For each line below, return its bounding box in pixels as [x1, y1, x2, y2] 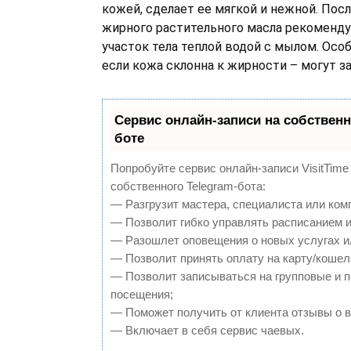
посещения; [110, 288, 173, 301]
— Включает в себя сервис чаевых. [110, 324, 304, 337]
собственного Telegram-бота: [110, 179, 266, 193]
